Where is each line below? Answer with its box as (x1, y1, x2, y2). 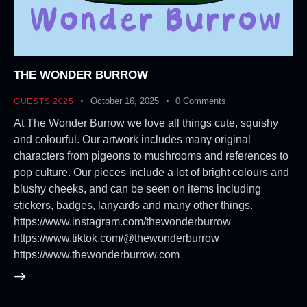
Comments (183, 96, 227, 107)
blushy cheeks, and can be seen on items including (14, 182, 261, 195)
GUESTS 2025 (14, 97, 74, 107)
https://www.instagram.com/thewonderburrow (14, 215, 231, 228)
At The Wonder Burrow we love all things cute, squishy (14, 116, 278, 129)
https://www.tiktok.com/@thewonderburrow (14, 232, 219, 244)
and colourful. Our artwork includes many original (14, 133, 251, 145)
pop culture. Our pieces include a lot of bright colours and (14, 166, 289, 178)
